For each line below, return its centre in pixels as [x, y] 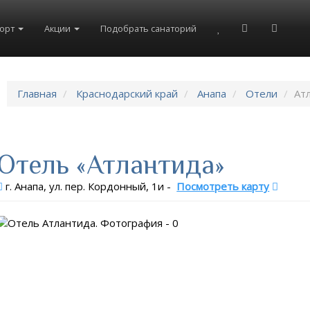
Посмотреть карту [223, 186]
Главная [37, 93]
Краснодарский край [127, 93]
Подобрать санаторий [148, 28]
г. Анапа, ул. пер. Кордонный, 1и [85, 186]
